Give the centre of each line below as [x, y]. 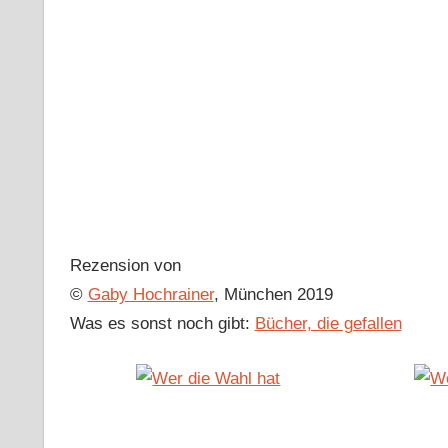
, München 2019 [273, 295]
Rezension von [125, 266]
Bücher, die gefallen [328, 324]
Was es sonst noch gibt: [162, 324]
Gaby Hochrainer [150, 295]
